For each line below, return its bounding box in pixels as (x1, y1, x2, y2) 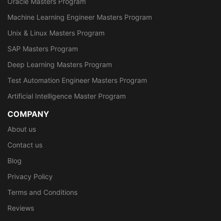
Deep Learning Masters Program (7, 60, 112, 69)
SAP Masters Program (7, 44, 78, 53)
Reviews (7, 203, 34, 212)
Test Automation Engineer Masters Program (7, 75, 147, 84)
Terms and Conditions (7, 187, 77, 196)
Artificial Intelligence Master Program (7, 91, 126, 100)
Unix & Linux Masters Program (7, 28, 105, 37)
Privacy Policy (7, 172, 53, 181)
